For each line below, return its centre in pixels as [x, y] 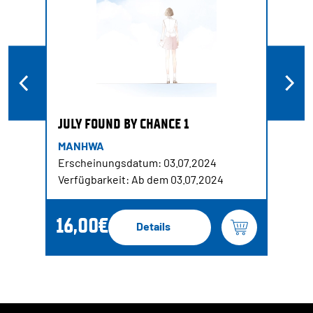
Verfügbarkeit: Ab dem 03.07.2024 [141, 179]
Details [153, 226]
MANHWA [81, 145]
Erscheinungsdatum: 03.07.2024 [137, 162]
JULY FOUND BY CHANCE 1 [123, 123]
